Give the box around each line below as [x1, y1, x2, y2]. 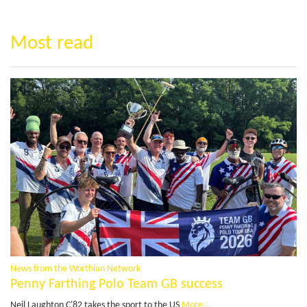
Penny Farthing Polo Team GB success [10, 278, 223, 292]
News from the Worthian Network [10, 264, 140, 275]
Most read [10, 33, 93, 53]
